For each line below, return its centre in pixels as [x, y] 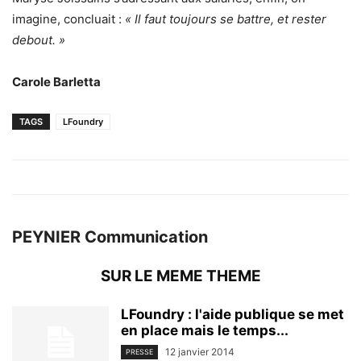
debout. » [39, 39]
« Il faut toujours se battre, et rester [226, 19]
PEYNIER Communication [110, 237]
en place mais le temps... [205, 330]
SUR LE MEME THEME [180, 276]
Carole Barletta [56, 81]
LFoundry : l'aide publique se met [232, 314]
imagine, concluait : [68, 19]
